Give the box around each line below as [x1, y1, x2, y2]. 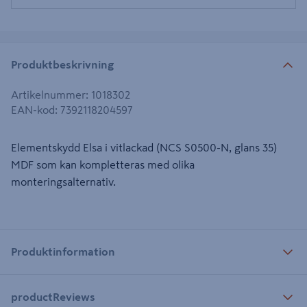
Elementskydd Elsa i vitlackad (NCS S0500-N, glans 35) [11, 142, 277, 153]
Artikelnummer [11, 89, 86, 100]
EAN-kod [11, 104, 55, 115]
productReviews [11, 291, 95, 302]
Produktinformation [11, 245, 115, 257]
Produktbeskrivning [11, 58, 114, 70]
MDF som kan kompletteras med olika [11, 159, 195, 170]
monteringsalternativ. [11, 176, 116, 187]
